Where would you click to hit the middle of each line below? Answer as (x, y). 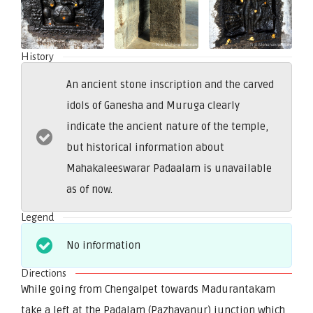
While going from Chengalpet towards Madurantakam (148, 289)
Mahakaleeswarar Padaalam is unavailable (169, 168)
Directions (44, 273)
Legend (38, 217)
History (38, 56)
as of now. (89, 189)
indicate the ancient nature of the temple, (167, 126)
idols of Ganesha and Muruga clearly (153, 105)
